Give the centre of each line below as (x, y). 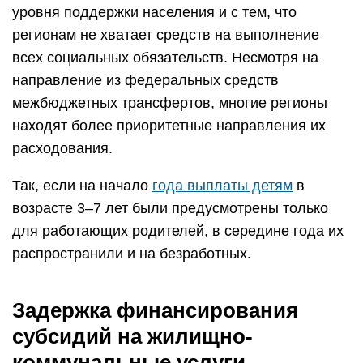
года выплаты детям (222, 186)
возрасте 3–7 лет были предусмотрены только (170, 208)
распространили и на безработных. (132, 254)
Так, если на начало (82, 186)
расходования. (62, 148)
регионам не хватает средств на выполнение (166, 35)
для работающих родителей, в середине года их (178, 231)
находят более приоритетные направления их (169, 126)
